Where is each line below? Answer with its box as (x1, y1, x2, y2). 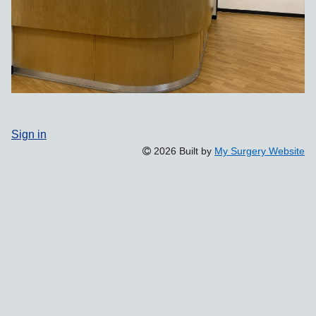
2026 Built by (151, 145, 214, 156)
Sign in (11, 128, 47, 140)
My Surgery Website (214, 145, 305, 156)
